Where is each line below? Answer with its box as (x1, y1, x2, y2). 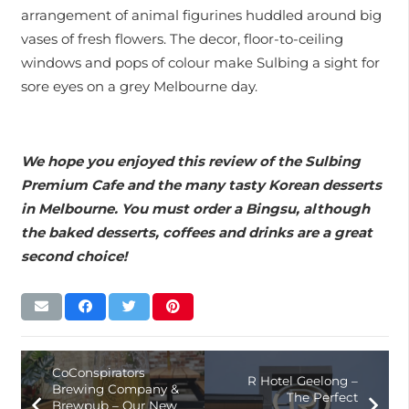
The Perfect (286, 390, 358, 405)
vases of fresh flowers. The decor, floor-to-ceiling (20, 29, 343, 47)
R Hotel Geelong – (246, 373, 358, 389)
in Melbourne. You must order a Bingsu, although (20, 199, 370, 217)
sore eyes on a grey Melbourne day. (20, 77, 257, 95)
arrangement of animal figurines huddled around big (20, 5, 382, 24)
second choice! (20, 246, 127, 265)
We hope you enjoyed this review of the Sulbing (20, 152, 361, 170)
